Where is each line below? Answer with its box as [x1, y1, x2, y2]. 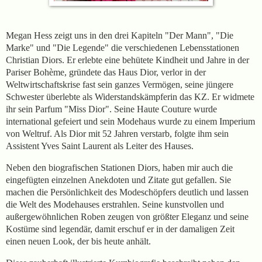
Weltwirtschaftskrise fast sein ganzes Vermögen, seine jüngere [6, 79, 233, 89]
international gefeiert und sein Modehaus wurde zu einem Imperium [6, 116, 255, 126]
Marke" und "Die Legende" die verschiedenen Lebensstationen [6, 42, 239, 53]
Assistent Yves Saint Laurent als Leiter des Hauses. [6, 140, 194, 151]
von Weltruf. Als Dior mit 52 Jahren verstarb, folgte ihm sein [6, 128, 229, 139]
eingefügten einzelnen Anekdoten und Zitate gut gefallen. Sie [6, 174, 231, 185]
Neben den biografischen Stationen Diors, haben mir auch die [6, 162, 233, 173]
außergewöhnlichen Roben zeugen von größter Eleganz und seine [6, 211, 249, 222]
